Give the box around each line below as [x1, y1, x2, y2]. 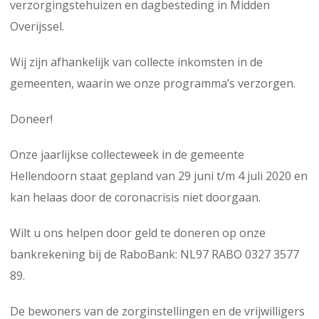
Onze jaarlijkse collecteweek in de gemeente [10, 146, 244, 162]
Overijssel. [10, 18, 64, 34]
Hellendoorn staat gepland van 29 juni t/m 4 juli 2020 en [10, 167, 308, 184]
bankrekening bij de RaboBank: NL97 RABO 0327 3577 [10, 246, 299, 262]
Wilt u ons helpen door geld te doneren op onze [10, 224, 266, 241]
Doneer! [10, 110, 53, 127]
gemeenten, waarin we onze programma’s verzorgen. [10, 75, 296, 91]
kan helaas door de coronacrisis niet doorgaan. [10, 189, 261, 205]
